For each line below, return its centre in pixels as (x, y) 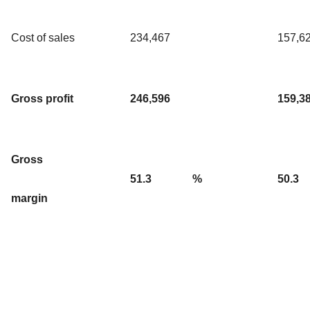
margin (29, 198)
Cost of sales (43, 37)
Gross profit (42, 98)
